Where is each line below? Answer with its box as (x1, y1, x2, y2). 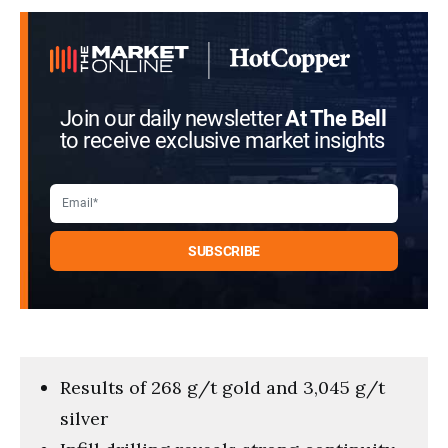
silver (60, 406, 108, 430)
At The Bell (285, 105, 387, 132)
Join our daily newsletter (60, 105, 286, 132)
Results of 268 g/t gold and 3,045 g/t (60, 375, 385, 399)
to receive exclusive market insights (60, 127, 385, 154)
